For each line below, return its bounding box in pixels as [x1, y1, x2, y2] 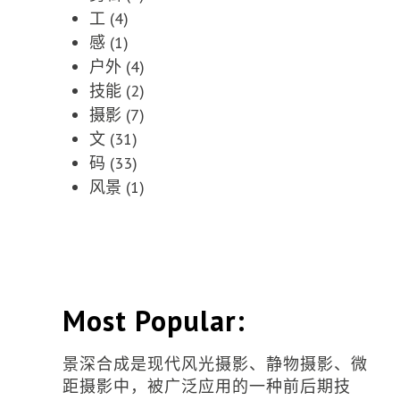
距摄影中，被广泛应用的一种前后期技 [62, 376, 351, 396]
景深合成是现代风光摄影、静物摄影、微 [62, 354, 368, 374]
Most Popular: [62, 302, 246, 339]
